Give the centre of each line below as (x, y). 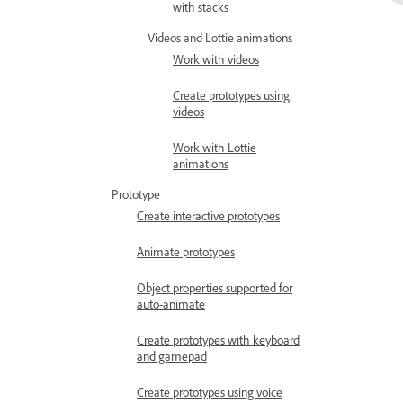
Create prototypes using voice (210, 392)
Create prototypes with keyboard (218, 340)
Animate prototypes (186, 251)
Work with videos (216, 59)
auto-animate (171, 304)
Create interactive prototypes (208, 215)
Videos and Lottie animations (220, 37)
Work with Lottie (215, 147)
